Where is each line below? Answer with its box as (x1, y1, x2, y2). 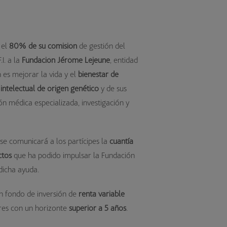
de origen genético (37, 83, 99, 93)
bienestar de (78, 69, 119, 79)
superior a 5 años (69, 203, 127, 213)
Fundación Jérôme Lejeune (22, 55, 110, 65)
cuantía (109, 136, 134, 146)
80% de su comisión (9, 41, 78, 51)
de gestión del (77, 41, 126, 51)
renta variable (77, 188, 125, 199)
